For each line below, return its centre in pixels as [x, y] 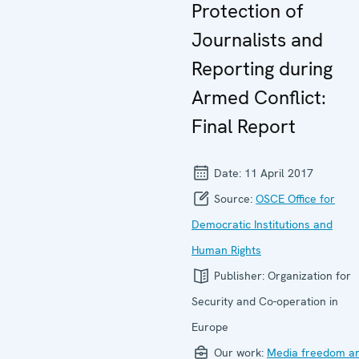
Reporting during [262, 68]
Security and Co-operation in [265, 301]
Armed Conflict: [259, 97]
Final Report [244, 126]
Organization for [309, 275]
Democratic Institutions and [262, 224]
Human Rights [226, 250]
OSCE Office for [295, 198]
